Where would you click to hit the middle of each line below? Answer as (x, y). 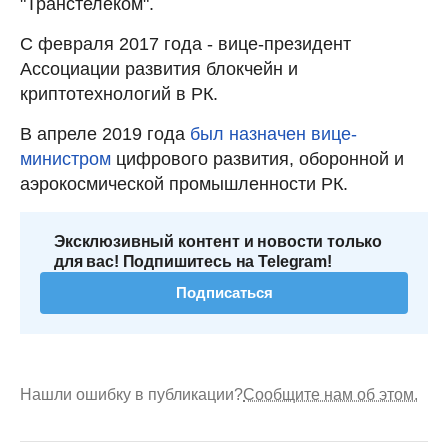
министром (65, 158)
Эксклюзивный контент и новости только (218, 241)
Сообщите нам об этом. (330, 394)
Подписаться (224, 292)
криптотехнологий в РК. (119, 93)
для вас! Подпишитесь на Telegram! (193, 261)
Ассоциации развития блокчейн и (159, 68)
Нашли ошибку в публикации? (131, 394)
